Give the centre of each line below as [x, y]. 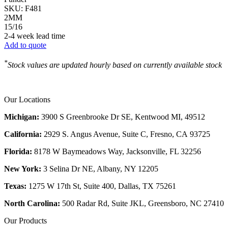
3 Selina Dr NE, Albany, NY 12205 [100, 168]
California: [24, 134]
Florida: [18, 151]
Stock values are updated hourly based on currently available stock [115, 65]
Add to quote [25, 45]
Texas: [15, 186]
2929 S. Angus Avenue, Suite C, [97, 134]
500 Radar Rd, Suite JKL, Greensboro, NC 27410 [143, 203]
